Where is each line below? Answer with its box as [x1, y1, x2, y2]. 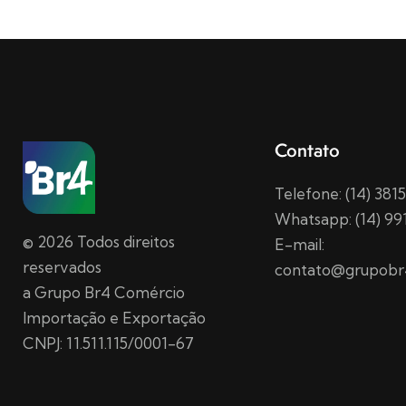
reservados [23, 256, 101, 276]
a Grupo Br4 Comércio [23, 282, 185, 302]
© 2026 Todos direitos [23, 231, 175, 251]
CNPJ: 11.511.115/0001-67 [23, 333, 194, 353]
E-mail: [275, 234, 324, 254]
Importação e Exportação [23, 307, 206, 327]
